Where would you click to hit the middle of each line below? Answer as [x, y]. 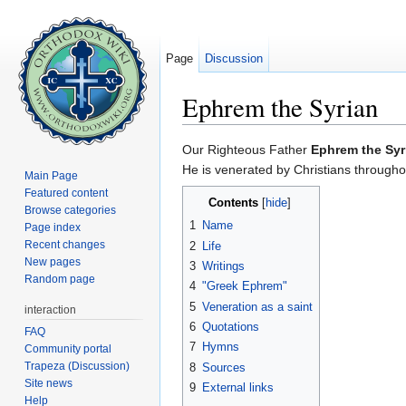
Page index [53, 227]
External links [238, 388]
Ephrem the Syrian [280, 107]
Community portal [68, 348]
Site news [49, 383]
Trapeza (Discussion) [77, 366]
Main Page [52, 175]
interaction [51, 309]
